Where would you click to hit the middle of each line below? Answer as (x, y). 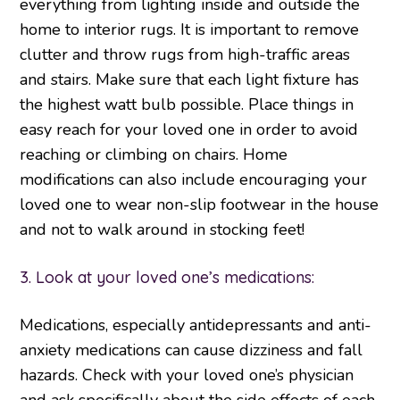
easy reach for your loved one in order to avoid (189, 130)
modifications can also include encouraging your (194, 180)
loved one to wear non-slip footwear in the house (200, 205)
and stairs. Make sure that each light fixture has (190, 80)
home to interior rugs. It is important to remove (190, 30)
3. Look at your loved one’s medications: (167, 278)
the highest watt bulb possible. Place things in (187, 105)
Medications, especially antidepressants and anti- (196, 325)
